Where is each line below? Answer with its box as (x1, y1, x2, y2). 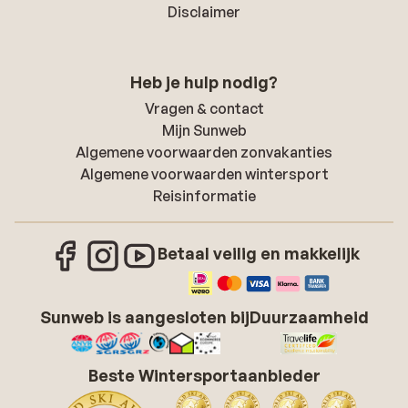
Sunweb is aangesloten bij (39, 307, 250, 327)
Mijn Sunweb (161, 121, 247, 139)
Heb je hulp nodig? (130, 72, 278, 92)
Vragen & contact (144, 99, 264, 117)
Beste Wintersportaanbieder (87, 365, 321, 385)
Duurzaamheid (249, 307, 369, 327)
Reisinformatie (152, 187, 256, 205)
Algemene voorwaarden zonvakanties (76, 143, 332, 161)
